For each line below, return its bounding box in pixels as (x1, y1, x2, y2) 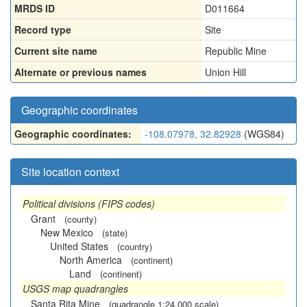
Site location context (21, 164, 119, 180)
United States (50, 239, 108, 253)
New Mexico (40, 225, 93, 239)
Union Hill (205, 65, 246, 79)
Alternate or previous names (14, 65, 147, 79)
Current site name (14, 44, 97, 58)
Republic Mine (205, 44, 267, 58)
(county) (64, 212, 97, 225)
